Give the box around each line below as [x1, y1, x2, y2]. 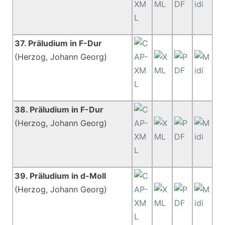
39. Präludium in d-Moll [15, 171, 106, 181]
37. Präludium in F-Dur [15, 38, 102, 48]
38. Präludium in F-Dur [15, 104, 104, 115]
